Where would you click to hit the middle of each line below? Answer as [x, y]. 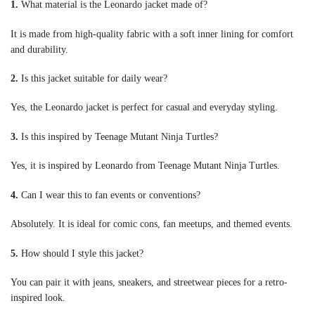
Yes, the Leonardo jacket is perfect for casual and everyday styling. [144, 108]
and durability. [39, 49]
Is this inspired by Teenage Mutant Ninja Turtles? [118, 136]
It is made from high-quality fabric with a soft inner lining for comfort [152, 34]
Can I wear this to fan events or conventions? [109, 195]
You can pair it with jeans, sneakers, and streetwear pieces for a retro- [149, 283]
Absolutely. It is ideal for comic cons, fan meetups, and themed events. [152, 224]
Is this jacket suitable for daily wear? [93, 78]
